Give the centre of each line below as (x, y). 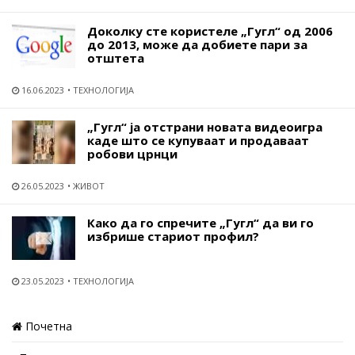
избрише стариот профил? (173, 236)
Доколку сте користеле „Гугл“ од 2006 (210, 31)
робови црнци (132, 154)
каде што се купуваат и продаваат (198, 140)
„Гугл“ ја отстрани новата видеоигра (205, 127)
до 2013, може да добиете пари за (197, 44)
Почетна (47, 326)
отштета (116, 58)
